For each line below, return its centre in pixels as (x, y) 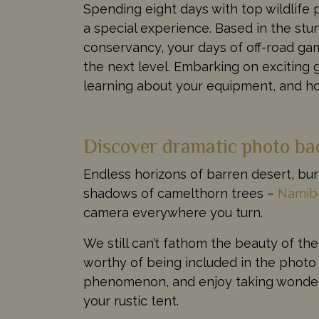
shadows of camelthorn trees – (181, 193)
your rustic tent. (131, 300)
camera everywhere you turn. (173, 212)
